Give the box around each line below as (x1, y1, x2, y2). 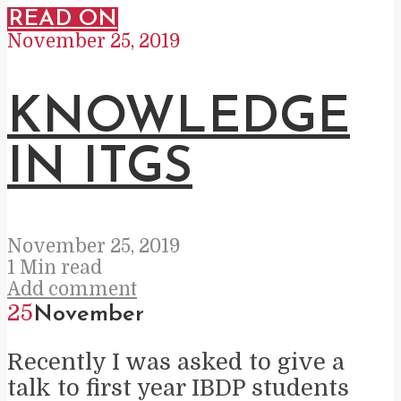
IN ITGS (7, 143, 192, 194)
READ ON (8, 8, 117, 31)
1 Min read (7, 257, 102, 279)
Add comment (7, 278, 137, 301)
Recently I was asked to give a (7, 348, 345, 375)
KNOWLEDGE (7, 93, 350, 144)
